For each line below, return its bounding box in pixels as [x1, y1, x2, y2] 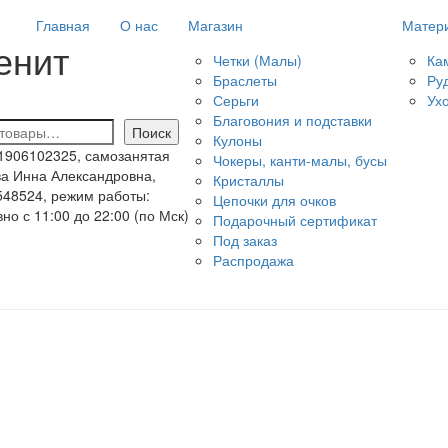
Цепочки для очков [213, 190, 336, 210]
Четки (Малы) [213, 50, 302, 70]
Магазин [188, 15, 243, 35]
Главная [36, 15, 90, 35]
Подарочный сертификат [213, 210, 377, 230]
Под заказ [213, 230, 277, 250]
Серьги [213, 90, 259, 110]
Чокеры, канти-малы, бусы [213, 150, 387, 170]
